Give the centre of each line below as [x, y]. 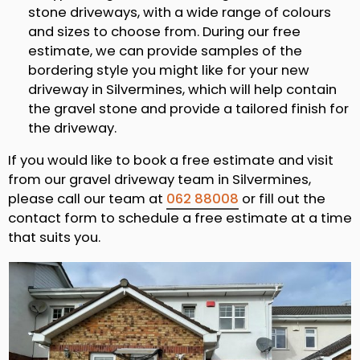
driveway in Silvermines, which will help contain [182, 89]
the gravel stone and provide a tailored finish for [188, 108]
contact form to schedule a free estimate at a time [180, 219]
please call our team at [87, 199]
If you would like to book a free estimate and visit [171, 161]
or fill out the [282, 199]
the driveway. [72, 128]
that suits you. [54, 238]
